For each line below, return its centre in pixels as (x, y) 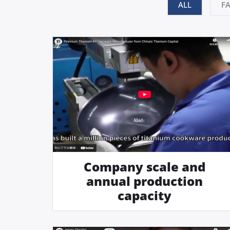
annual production (145, 181)
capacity (145, 195)
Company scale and (145, 166)
